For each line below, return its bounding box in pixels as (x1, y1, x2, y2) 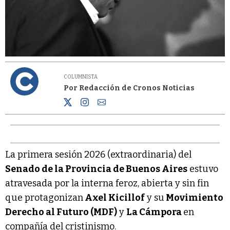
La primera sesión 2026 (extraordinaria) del (5, 148, 191, 160)
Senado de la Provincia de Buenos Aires (5, 163, 187, 175)
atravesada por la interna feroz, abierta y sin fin (5, 177, 209, 189)
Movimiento (164, 191, 223, 203)
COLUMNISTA (64, 74, 98, 81)
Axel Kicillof (83, 191, 145, 203)
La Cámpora (126, 206, 183, 218)
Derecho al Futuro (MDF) (5, 206, 117, 218)
